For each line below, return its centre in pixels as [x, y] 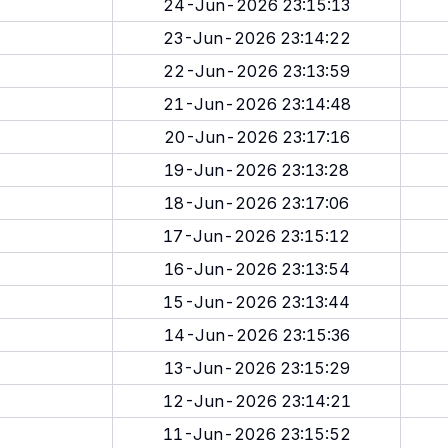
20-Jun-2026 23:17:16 [256, 137]
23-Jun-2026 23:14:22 [256, 38]
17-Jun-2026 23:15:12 [256, 236]
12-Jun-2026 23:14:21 [256, 401]
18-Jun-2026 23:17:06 [256, 203]
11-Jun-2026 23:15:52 [256, 434]
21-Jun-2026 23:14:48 [256, 104]
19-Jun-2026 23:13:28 [256, 170]
